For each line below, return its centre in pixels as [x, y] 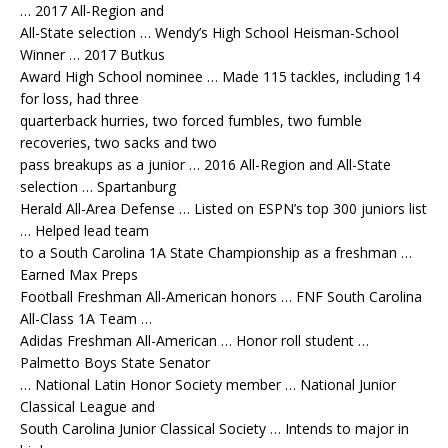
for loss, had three [79, 99]
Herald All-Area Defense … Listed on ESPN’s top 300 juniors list [223, 209]
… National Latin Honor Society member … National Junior [208, 385]
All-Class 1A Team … [86, 319]
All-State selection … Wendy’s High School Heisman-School [209, 33]
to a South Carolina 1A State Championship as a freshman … [216, 253]
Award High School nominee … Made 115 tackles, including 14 [220, 77]
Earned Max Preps [79, 275]
